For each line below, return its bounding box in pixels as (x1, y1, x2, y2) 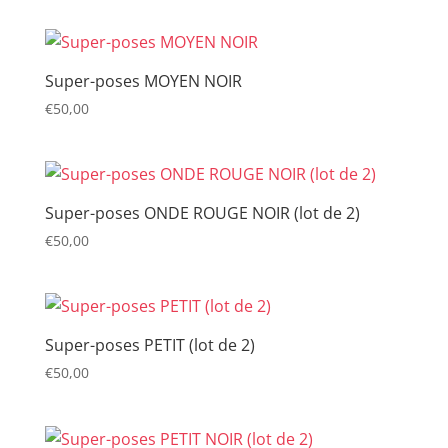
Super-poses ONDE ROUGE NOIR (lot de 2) (44, 202, 360, 225)
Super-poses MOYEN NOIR (44, 70, 242, 93)
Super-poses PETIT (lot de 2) (44, 334, 255, 357)
